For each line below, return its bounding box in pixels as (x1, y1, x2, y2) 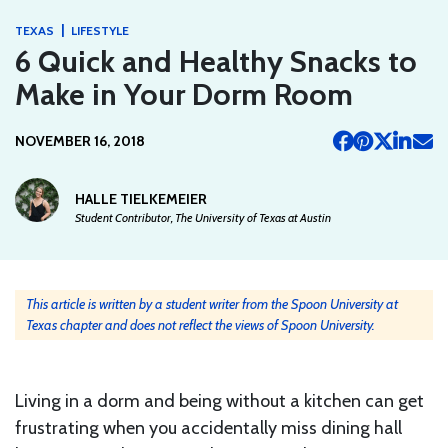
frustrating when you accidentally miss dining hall (15, 416, 402, 439)
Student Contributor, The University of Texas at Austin (75, 209, 331, 225)
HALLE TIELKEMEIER (75, 189, 207, 208)
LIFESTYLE (71, 22, 129, 38)
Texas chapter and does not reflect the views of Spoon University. (26, 315, 375, 334)
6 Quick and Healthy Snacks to (15, 42, 417, 80)
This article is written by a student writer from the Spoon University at (26, 294, 398, 313)
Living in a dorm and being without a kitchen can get (15, 389, 424, 412)
